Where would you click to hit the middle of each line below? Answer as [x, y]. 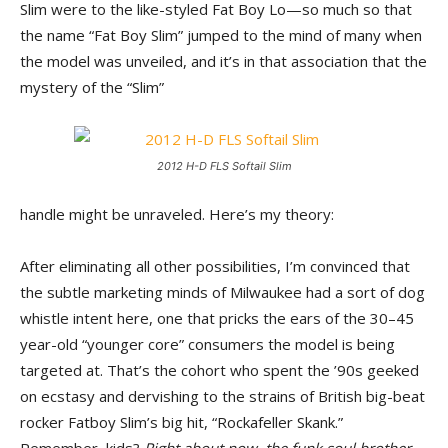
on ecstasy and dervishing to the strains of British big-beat [222, 396]
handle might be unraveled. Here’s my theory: [177, 214]
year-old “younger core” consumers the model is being [207, 344]
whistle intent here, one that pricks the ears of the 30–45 [217, 318]
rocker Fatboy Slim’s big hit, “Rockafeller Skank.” [181, 422]
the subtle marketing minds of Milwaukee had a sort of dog [222, 292]
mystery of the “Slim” [92, 87]
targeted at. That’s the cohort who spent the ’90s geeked [219, 370]
